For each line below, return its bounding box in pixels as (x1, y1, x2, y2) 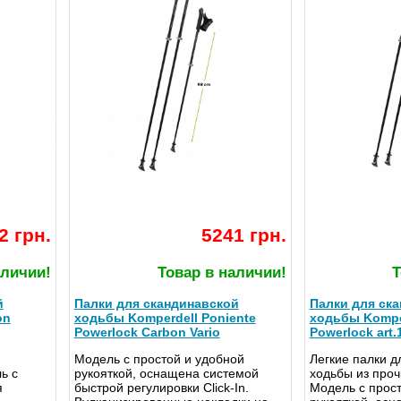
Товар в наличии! (157, 264, 286, 282)
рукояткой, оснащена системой (73, 366, 259, 381)
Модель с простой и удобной (73, 352, 244, 367)
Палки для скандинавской (73, 296, 239, 311)
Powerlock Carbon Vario (73, 325, 220, 340)
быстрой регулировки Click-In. (73, 380, 249, 396)
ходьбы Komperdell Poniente (73, 311, 256, 326)
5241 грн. (200, 225, 286, 246)
